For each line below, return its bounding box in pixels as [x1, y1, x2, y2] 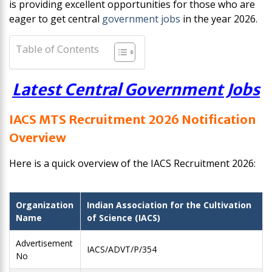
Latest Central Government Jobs [12, 80, 260, 100]
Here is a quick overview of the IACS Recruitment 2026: [9, 157, 256, 171]
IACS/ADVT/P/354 [87, 243, 157, 256]
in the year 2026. [180, 12, 257, 26]
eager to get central [9, 12, 102, 26]
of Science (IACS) [87, 212, 160, 224]
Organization [16, 199, 73, 211]
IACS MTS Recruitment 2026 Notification [9, 112, 256, 127]
